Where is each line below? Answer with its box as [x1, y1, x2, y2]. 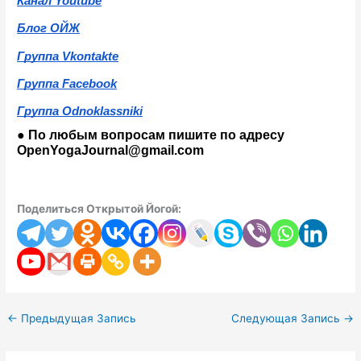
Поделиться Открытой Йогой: [17, 202, 182, 216]
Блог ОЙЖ [17, 22, 81, 35]
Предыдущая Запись [18, 312, 137, 326]
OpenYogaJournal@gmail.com [17, 143, 205, 158]
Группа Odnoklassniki [17, 105, 143, 118]
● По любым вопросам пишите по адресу [17, 128, 285, 143]
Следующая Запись [230, 312, 343, 326]
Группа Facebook [17, 77, 118, 90]
